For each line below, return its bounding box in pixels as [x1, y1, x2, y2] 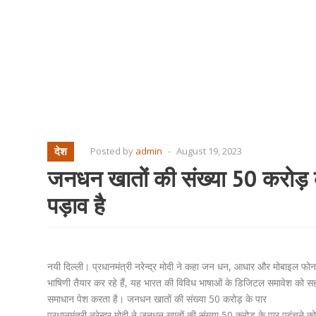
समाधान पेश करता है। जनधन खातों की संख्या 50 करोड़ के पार [47, 292, 267, 305]
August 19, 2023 [176, 145, 242, 157]
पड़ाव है [47, 190, 105, 220]
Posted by [90, 145, 135, 157]
